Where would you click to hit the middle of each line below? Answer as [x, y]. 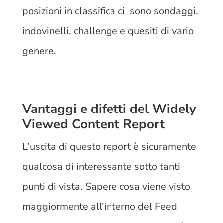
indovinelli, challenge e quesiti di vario [108, 31]
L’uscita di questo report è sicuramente [109, 147]
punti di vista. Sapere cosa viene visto [106, 187]
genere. [40, 51]
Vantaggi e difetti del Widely [109, 109]
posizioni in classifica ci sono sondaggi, [110, 11]
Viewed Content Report [93, 124]
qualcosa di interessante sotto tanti [101, 167]
